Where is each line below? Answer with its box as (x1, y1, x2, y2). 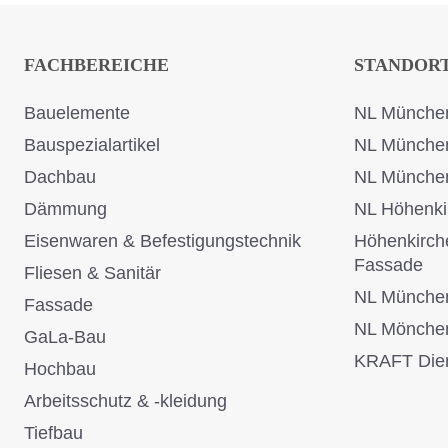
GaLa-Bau (24, 327, 106, 348)
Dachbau (24, 167, 96, 188)
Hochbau (24, 359, 96, 380)
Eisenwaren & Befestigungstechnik (24, 231, 301, 252)
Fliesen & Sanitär (24, 263, 161, 284)
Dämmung (24, 199, 107, 220)
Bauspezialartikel (24, 135, 160, 156)
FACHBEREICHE (24, 55, 169, 76)
